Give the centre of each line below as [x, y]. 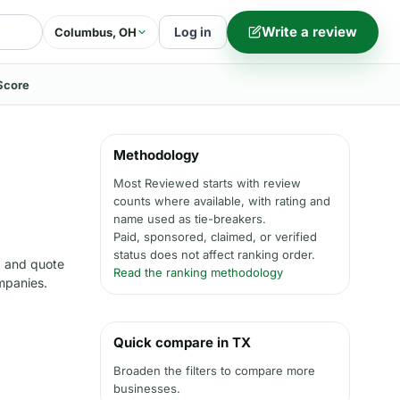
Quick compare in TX [182, 342]
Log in [193, 31]
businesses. [147, 388]
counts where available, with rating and [222, 201]
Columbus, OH [96, 32]
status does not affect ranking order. [214, 254]
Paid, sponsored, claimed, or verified [215, 237]
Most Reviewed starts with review [207, 183]
